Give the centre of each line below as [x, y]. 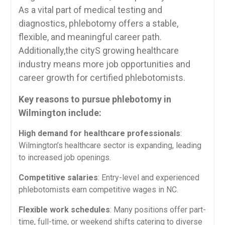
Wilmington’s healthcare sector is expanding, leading [110, 146]
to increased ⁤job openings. [65, 158]
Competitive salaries [58, 178]
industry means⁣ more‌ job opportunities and [104, 64]
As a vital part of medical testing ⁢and [90, 10]
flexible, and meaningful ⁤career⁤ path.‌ [90, 37]
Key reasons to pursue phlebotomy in [95, 99]
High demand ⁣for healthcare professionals [99, 134]
